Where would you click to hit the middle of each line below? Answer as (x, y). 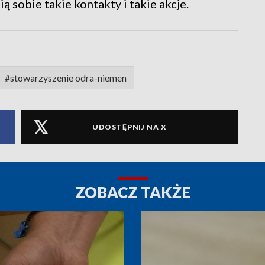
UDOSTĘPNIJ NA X (130, 127)
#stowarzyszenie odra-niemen (66, 77)
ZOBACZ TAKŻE (132, 192)
